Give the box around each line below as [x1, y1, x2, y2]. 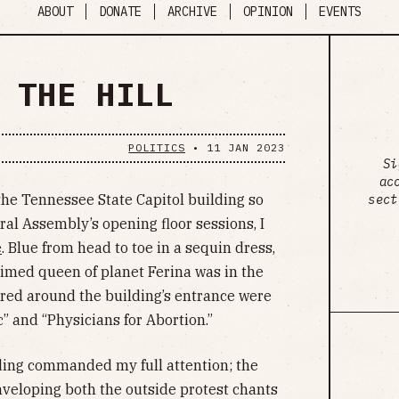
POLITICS [128, 141, 186, 155]
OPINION [243, 4, 293, 20]
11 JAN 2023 [206, 141, 285, 155]
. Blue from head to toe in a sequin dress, [2, 238, 275, 256]
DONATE [99, 4, 142, 20]
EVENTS [319, 4, 362, 20]
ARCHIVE [167, 4, 217, 20]
